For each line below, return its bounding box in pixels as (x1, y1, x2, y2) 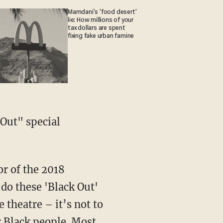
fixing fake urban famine (68, 32, 134, 40)
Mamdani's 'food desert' (68, 8, 137, 16)
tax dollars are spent (68, 24, 125, 32)
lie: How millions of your (68, 16, 133, 24)
